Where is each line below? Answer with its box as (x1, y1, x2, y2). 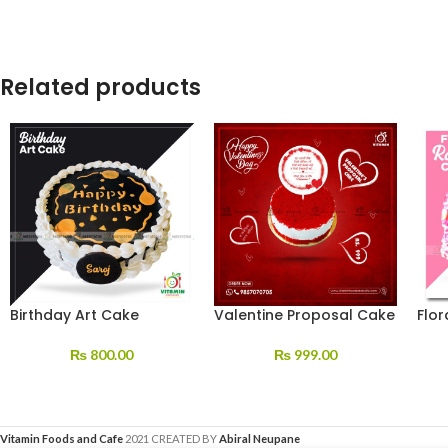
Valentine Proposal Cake (213, 305, 395, 326)
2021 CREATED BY (125, 432, 219, 446)
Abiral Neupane (219, 432, 300, 446)
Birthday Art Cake (10, 305, 139, 326)
